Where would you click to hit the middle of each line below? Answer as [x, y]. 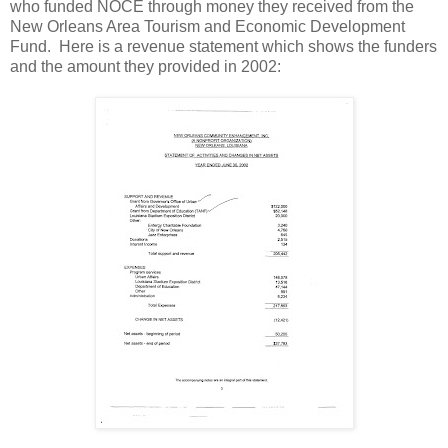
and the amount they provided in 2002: [145, 66]
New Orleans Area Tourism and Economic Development [207, 26]
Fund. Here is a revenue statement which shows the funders [223, 46]
